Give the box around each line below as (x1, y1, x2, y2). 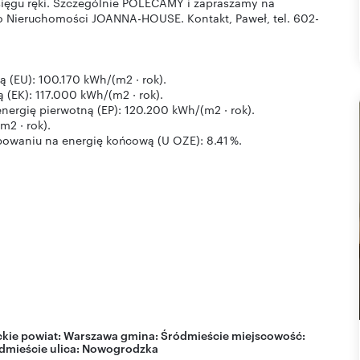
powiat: (18, 326, 63, 342)
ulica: (47, 339, 82, 355)
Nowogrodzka (82, 339, 158, 355)
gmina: (118, 326, 161, 342)
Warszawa (63, 326, 118, 342)
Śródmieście (161, 326, 229, 342)
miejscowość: (229, 326, 305, 342)
